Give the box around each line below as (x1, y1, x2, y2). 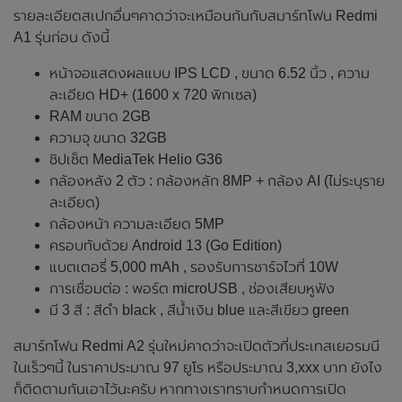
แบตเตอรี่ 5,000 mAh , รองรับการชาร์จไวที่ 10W (49, 258, 338, 275)
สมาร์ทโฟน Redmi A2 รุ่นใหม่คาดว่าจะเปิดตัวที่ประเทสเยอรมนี (13, 337, 380, 354)
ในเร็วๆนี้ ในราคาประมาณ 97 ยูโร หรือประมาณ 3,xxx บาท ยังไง (13, 359, 382, 375)
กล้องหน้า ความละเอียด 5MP (49, 215, 224, 232)
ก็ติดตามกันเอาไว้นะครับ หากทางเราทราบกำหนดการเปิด (13, 380, 346, 397)
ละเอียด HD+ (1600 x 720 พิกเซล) (49, 86, 257, 102)
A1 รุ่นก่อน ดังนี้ (13, 29, 109, 45)
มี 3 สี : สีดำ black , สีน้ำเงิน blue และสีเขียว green (49, 301, 349, 318)
